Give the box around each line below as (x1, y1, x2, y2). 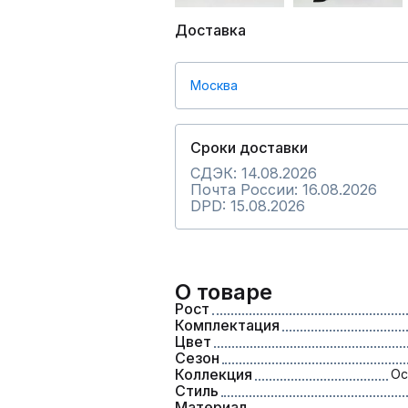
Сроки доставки (190, 138, 308, 157)
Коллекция (175, 365, 252, 383)
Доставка (175, 21, 246, 39)
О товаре (175, 279, 272, 305)
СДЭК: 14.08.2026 (190, 164, 317, 182)
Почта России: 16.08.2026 (190, 180, 377, 199)
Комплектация (175, 316, 280, 334)
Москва (190, 77, 238, 93)
